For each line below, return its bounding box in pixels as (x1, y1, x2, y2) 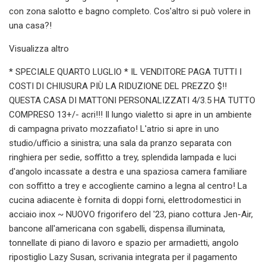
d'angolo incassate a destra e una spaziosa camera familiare (9, 166, 247, 177)
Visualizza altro (9, 43, 69, 54)
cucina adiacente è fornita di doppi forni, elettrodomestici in (9, 194, 241, 205)
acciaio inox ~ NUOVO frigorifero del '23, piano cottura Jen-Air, (9, 208, 253, 220)
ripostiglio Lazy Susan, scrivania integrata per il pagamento (9, 251, 237, 262)
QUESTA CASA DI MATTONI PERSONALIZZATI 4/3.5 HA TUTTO (9, 94, 255, 106)
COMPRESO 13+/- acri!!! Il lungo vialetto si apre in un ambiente (9, 109, 252, 120)
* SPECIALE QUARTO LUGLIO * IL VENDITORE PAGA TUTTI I (9, 66, 242, 77)
